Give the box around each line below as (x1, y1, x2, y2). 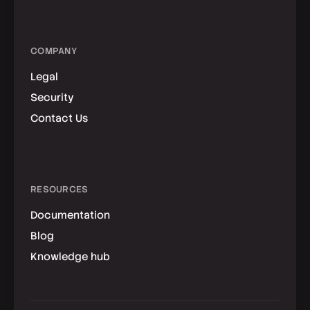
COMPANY (30, 45, 77, 57)
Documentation (30, 208, 110, 222)
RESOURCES (30, 183, 89, 195)
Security (30, 91, 74, 104)
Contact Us (30, 111, 88, 125)
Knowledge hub (30, 250, 110, 264)
